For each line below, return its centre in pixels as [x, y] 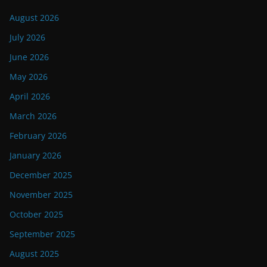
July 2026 [27, 38]
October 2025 [36, 215]
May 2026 [29, 77]
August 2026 [34, 18]
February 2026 [38, 136]
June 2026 [29, 57]
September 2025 [42, 234]
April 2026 [30, 97]
